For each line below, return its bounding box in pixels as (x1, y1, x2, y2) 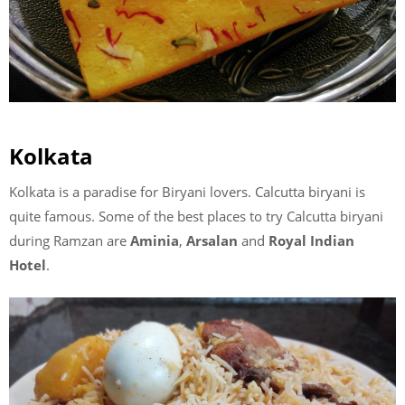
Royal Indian (268, 231, 354, 250)
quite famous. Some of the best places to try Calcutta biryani (9, 206, 383, 225)
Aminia (130, 231, 179, 250)
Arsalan (186, 231, 238, 250)
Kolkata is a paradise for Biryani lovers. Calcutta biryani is (9, 182, 365, 201)
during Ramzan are (9, 231, 130, 250)
